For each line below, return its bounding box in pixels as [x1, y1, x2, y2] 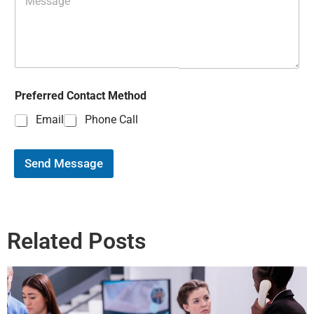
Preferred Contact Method [15, 89, 146, 103]
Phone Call [85, 113, 138, 127]
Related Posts [7, 227, 146, 254]
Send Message [25, 156, 103, 170]
